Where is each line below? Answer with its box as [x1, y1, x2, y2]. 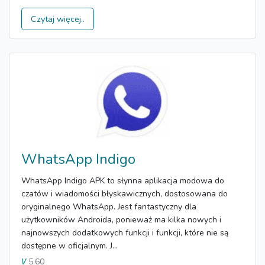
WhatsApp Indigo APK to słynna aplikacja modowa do [21, 174, 224, 186]
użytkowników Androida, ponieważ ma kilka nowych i [21, 214, 221, 225]
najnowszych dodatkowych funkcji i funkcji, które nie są [21, 227, 228, 238]
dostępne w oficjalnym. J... [21, 240, 118, 251]
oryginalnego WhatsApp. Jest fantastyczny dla [21, 201, 196, 212]
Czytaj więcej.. [31, 12, 85, 25]
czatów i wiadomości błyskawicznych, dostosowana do [21, 188, 228, 199]
